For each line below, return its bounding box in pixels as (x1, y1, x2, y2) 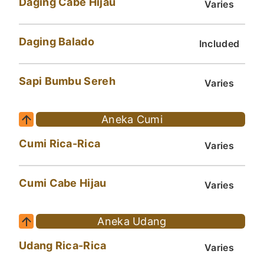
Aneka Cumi (101, 113, 163, 126)
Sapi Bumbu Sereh (19, 75, 115, 88)
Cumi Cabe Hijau (19, 177, 107, 190)
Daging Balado (19, 35, 94, 48)
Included (199, 38, 240, 50)
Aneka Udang (97, 215, 167, 228)
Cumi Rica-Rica (19, 137, 101, 150)
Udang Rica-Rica (19, 239, 107, 252)
